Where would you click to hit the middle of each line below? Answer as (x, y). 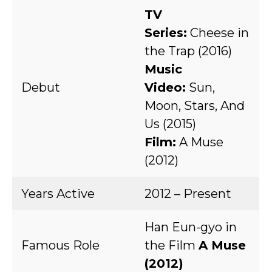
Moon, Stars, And (195, 106)
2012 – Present (188, 194)
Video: (165, 87)
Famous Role (60, 245)
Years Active (58, 194)
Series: (166, 33)
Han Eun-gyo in (191, 227)
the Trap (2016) (188, 51)
